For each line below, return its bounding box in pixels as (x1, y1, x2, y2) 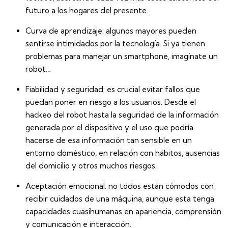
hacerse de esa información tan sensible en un (25, 135, 192, 145)
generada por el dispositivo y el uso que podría (25, 122, 193, 132)
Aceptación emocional (25, 181, 105, 191)
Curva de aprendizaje (25, 25, 102, 36)
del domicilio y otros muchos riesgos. (25, 160, 159, 170)
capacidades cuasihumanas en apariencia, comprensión (25, 206, 221, 216)
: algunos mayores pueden (102, 25, 196, 36)
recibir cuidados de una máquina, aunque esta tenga (25, 193, 214, 204)
